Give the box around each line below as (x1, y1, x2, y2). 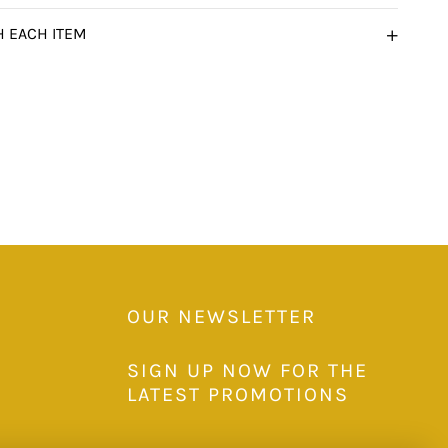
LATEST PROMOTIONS (127, 383, 349, 406)
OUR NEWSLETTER (127, 305, 316, 328)
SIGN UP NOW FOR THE (127, 359, 368, 382)
